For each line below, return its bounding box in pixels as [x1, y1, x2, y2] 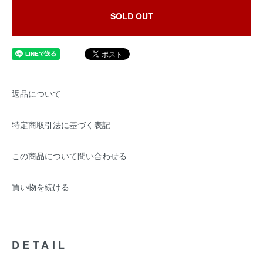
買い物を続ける [12, 181, 69, 193]
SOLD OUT [110, 10, 153, 22]
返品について [12, 87, 61, 99]
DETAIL [12, 237, 68, 252]
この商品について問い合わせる [12, 150, 127, 161]
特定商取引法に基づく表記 [12, 119, 110, 130]
